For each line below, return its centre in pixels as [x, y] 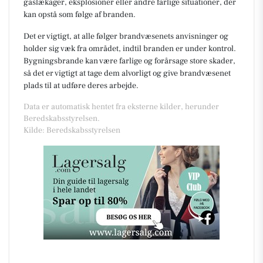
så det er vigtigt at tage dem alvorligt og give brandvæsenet [127, 73]
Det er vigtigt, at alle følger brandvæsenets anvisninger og [126, 36]
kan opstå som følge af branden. [80, 14]
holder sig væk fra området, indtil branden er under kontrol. [130, 48]
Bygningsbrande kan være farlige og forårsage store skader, [129, 61]
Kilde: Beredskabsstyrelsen [72, 130]
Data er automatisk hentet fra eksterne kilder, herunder [121, 107]
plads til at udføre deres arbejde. [81, 85]
